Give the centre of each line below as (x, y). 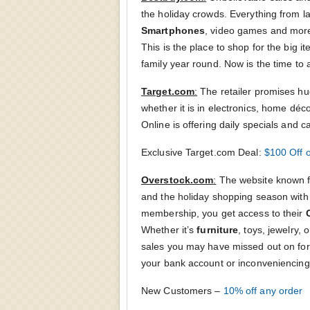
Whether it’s (169, 229)
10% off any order (263, 290)
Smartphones (173, 30)
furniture (218, 229)
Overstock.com (177, 180)
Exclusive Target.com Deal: (203, 152)
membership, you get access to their (224, 213)
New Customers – (182, 290)
